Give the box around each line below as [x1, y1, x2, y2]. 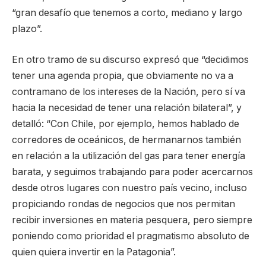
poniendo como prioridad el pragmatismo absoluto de [12, 230, 249, 242]
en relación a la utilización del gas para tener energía [12, 150, 245, 161]
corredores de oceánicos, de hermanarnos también [12, 134, 241, 145]
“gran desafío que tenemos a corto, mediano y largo [12, 7, 242, 19]
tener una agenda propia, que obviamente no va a [12, 69, 233, 81]
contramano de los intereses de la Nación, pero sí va [12, 85, 245, 97]
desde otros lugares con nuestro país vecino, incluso [12, 182, 247, 194]
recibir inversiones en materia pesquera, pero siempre [12, 214, 252, 226]
